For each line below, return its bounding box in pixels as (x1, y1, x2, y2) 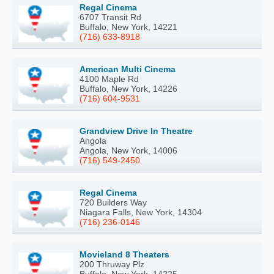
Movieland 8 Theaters (80, 250, 169, 260)
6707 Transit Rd (80, 12, 141, 23)
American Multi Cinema (80, 64, 176, 75)
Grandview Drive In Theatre (80, 126, 193, 136)
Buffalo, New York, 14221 (80, 22, 177, 32)
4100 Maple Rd (80, 74, 139, 84)
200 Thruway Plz (80, 259, 144, 270)
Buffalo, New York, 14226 (80, 84, 177, 94)
